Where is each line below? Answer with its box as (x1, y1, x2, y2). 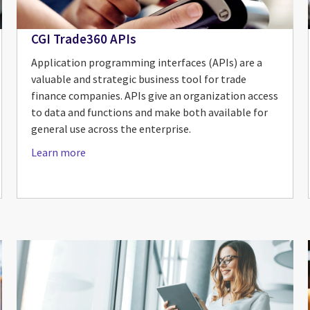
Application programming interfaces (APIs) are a (31, 55, 263, 69)
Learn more (31, 145, 86, 159)
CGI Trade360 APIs (31, 30, 137, 47)
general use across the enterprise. (31, 121, 192, 136)
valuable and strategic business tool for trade (31, 71, 247, 86)
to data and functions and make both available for (31, 104, 268, 119)
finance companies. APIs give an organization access (31, 88, 279, 102)
